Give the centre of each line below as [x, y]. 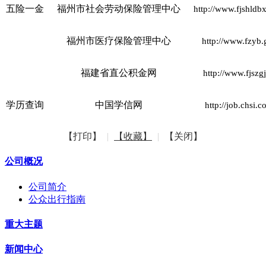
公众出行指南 [57, 199]
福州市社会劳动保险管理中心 [119, 9]
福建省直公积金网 [119, 73]
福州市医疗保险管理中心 [119, 41]
